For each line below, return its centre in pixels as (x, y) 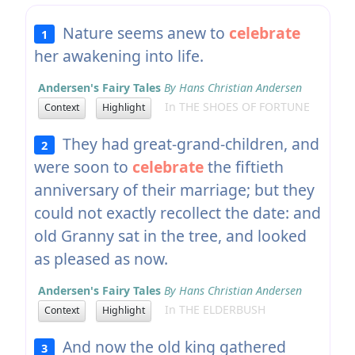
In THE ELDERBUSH (210, 310)
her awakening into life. (118, 55)
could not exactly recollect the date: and (177, 212)
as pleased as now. (101, 258)
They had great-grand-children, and (187, 143)
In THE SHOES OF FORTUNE (232, 107)
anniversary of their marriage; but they (174, 189)
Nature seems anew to (142, 32)
